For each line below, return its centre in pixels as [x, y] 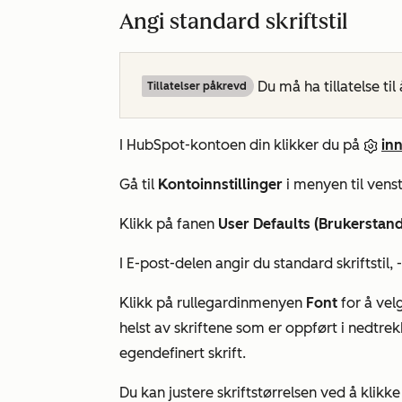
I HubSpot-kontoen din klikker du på [241, 145]
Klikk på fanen [169, 224]
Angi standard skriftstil [233, 21]
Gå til [139, 184]
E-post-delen [171, 263]
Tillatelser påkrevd [197, 86]
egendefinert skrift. [183, 353]
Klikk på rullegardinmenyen [213, 303]
